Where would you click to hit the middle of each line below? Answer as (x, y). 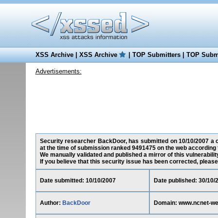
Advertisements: (58, 71)
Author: (51, 203)
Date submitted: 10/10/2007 (78, 181)
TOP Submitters (156, 55)
